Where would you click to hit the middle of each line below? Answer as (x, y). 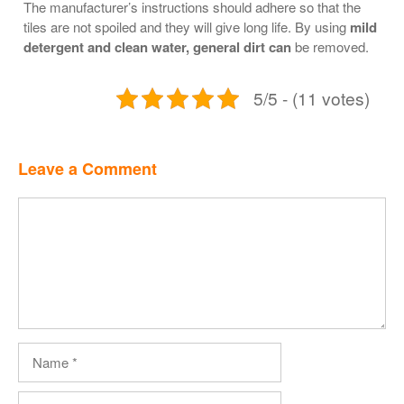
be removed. (330, 47)
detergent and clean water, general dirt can (157, 47)
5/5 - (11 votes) (312, 98)
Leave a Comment (87, 169)
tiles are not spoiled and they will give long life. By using (187, 27)
